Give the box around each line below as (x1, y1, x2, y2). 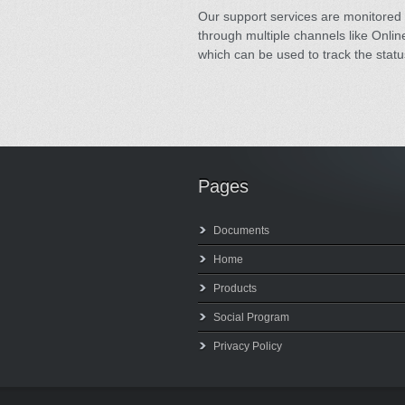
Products (213, 282, 257, 295)
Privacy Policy (213, 340, 282, 353)
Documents (213, 224, 269, 237)
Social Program (213, 311, 289, 324)
